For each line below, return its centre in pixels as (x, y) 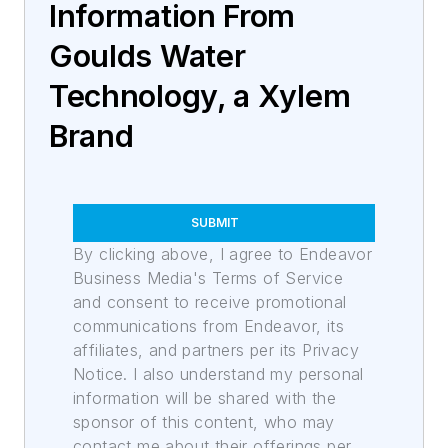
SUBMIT (215, 222)
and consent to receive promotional (210, 302)
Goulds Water (147, 56)
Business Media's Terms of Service (208, 278)
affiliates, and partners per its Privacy (216, 350)
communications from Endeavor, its (209, 326)
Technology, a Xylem (200, 96)
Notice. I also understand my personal (218, 374)
